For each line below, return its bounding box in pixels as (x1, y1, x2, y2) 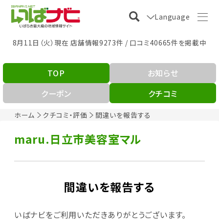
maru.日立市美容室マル (14, 130, 142, 147)
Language (154, 11, 190, 22)
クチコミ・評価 (43, 109, 88, 120)
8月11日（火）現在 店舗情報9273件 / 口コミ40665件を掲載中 (12, 37, 207, 47)
